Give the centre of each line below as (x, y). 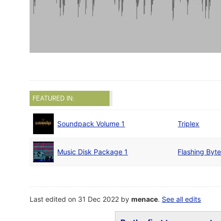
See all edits (182, 199)
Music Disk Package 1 (93, 152)
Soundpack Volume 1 (91, 124)
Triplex (189, 124)
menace (145, 199)
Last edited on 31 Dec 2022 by (81, 199)
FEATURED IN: (54, 98)
